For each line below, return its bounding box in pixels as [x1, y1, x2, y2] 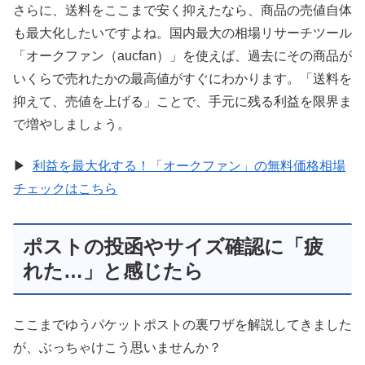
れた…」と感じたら [23, 260, 204, 283]
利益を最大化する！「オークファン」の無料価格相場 [33, 158, 345, 173]
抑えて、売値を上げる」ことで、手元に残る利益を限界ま [13, 95, 352, 109]
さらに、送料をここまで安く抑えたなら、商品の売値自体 [13, 3, 352, 18]
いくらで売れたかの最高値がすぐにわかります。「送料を [13, 72, 352, 86]
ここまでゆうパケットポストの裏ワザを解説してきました [13, 317, 352, 332]
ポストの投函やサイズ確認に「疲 [23, 235, 323, 258]
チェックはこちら [13, 181, 117, 196]
